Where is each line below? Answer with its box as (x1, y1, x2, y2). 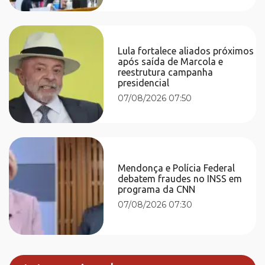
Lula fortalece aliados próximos (118, 45, 254, 56)
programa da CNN (118, 183, 196, 195)
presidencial (118, 77, 170, 88)
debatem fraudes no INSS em (118, 173, 243, 184)
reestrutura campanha (118, 66, 214, 77)
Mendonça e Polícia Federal (118, 162, 235, 173)
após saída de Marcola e (118, 56, 224, 67)
